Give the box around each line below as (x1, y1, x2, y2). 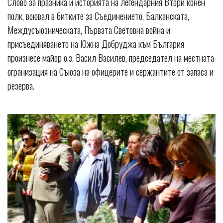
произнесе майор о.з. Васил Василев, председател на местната (7, 50, 214, 65)
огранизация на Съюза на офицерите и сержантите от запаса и (7, 64, 214, 79)
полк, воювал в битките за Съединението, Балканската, (7, 8, 189, 23)
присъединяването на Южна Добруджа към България (7, 36, 184, 51)
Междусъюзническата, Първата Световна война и (7, 22, 170, 37)
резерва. (7, 78, 34, 93)
